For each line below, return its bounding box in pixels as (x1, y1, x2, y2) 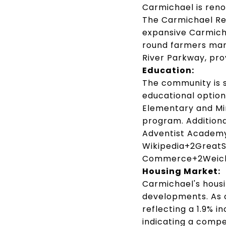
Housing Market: (142, 165, 220, 177)
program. (142, 115, 184, 127)
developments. (142, 190, 208, 202)
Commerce (142, 152, 192, 164)
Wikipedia (142, 140, 185, 152)
